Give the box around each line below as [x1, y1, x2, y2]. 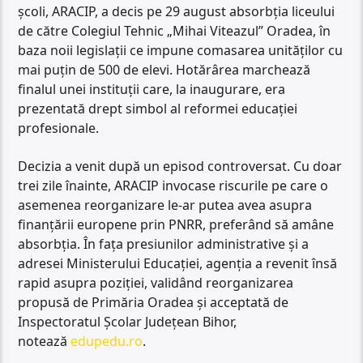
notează [18, 331, 71, 350]
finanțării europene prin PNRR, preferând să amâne [18, 215, 335, 233]
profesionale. [18, 119, 100, 138]
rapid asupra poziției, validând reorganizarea [18, 273, 294, 292]
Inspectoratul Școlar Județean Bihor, [18, 312, 237, 331]
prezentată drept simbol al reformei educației [18, 100, 298, 118]
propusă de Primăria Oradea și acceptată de [18, 293, 289, 311]
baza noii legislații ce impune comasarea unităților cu [18, 41, 344, 60]
